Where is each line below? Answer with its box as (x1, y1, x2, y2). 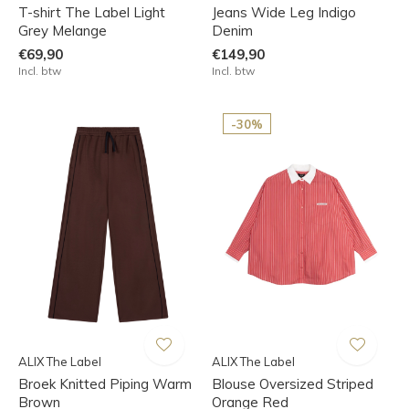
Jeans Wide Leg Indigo (211, 3, 356, 21)
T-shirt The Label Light (18, 3, 165, 21)
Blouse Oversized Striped (211, 374, 373, 393)
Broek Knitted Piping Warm (18, 374, 192, 393)
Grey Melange (18, 21, 107, 39)
